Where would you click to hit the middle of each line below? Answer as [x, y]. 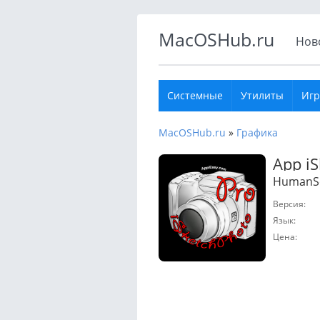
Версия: [289, 204]
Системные [195, 95]
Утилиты [262, 95]
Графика [257, 132]
